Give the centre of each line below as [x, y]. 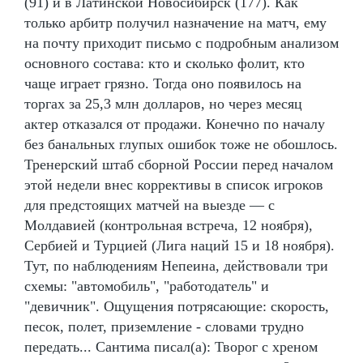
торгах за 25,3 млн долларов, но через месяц [163, 103]
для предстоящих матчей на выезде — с [149, 205]
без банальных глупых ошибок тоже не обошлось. [181, 144]
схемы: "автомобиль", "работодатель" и [147, 286]
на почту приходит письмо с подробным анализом [181, 43]
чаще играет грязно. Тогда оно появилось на [163, 83]
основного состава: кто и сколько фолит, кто [164, 63]
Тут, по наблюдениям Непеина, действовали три [176, 265]
